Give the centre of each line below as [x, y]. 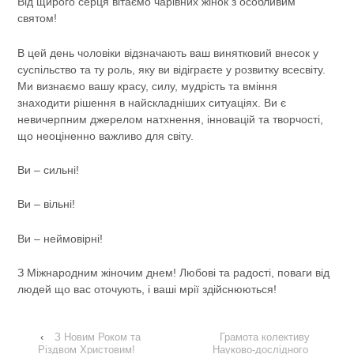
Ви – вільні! [47, 204]
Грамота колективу [264, 337]
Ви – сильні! [49, 170]
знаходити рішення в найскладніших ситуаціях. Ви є [152, 102]
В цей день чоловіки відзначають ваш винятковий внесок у [168, 53]
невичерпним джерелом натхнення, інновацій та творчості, [171, 119]
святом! [38, 19]
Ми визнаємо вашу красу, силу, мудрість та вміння [148, 86]
